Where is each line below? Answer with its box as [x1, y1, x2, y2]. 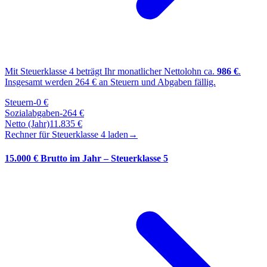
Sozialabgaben [5, 108, 60, 119]
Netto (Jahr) [5, 119, 49, 129]
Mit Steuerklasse [5, 66, 69, 77]
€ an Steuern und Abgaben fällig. [89, 77, 216, 88]
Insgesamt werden [5, 77, 75, 88]
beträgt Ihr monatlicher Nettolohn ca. [74, 66, 217, 77]
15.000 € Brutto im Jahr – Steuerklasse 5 [5, 153, 168, 163]
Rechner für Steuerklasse [5, 129, 101, 140]
